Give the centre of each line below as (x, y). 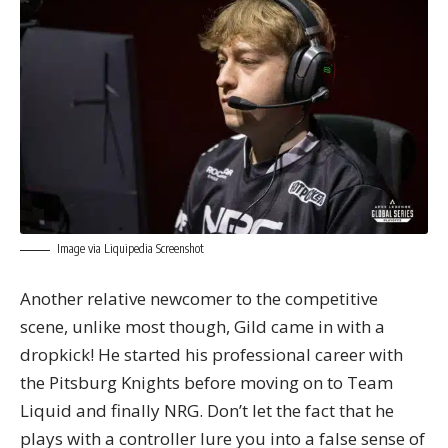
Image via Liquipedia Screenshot (130, 249)
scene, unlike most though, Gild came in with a (202, 326)
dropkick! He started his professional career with (211, 354)
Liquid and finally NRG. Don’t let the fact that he (207, 410)
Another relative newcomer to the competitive (199, 298)
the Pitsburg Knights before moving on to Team (206, 382)
